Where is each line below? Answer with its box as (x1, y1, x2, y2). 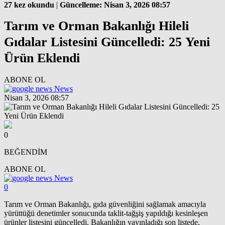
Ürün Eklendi (4, 51, 80, 66)
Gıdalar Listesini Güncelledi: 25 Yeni (4, 35, 210, 50)
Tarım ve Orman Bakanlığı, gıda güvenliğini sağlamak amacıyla (4, 199, 206, 208)
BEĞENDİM (4, 147, 47, 156)
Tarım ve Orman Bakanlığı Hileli (4, 19, 189, 34)
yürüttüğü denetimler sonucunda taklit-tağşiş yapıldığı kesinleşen (4, 208, 208, 217)
